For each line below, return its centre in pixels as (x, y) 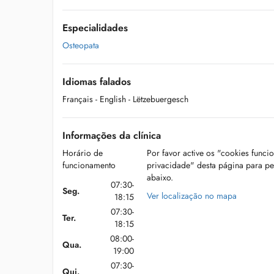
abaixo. (160, 177)
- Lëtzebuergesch (158, 99)
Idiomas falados (97, 82)
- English (111, 99)
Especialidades (95, 28)
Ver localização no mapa (191, 196)
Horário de (83, 153)
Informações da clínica (112, 135)
